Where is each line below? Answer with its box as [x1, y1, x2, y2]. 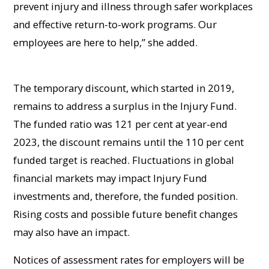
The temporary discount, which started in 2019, [13, 80, 235, 95]
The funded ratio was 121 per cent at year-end [13, 116, 228, 131]
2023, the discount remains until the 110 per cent [13, 134, 244, 149]
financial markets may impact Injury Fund [13, 171, 208, 185]
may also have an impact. [13, 225, 130, 239]
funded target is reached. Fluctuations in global [13, 153, 235, 167]
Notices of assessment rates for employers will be [13, 252, 245, 267]
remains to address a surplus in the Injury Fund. [13, 98, 237, 113]
